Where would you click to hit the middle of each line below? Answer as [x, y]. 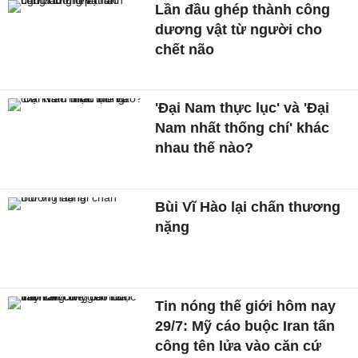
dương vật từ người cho [239, 29]
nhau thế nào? [205, 148]
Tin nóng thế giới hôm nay [246, 306]
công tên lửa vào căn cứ [239, 346]
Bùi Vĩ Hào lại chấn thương [248, 207]
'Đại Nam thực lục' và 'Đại [243, 108]
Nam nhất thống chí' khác [243, 128]
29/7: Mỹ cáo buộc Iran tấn [245, 326]
